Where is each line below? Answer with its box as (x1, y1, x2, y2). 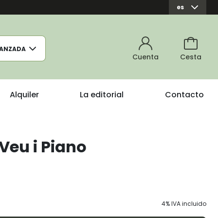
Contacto (165, 89, 204, 100)
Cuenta (132, 52, 159, 62)
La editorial (80, 89, 124, 100)
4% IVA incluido (162, 200, 206, 208)
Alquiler (9, 89, 39, 100)
